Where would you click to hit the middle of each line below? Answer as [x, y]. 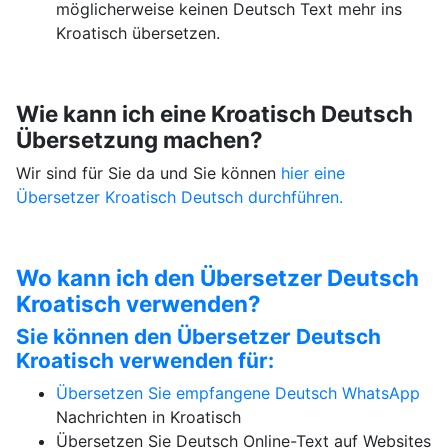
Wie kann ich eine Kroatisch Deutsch [214, 113]
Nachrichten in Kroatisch [148, 417]
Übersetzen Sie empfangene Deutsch [198, 393]
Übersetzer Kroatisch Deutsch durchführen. [179, 197]
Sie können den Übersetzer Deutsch [198, 336]
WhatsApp [380, 393]
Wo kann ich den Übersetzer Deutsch [217, 277]
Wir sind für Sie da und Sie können [148, 173]
